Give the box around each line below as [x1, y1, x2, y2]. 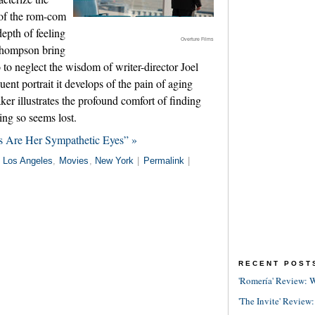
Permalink [143, 155, 184, 166]
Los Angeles [2, 155, 53, 166]
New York [95, 155, 134, 166]
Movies [58, 155, 89, 166]
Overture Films [181, 35, 214, 42]
